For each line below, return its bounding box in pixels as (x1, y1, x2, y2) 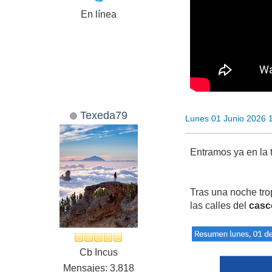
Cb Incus (79, 247, 118, 258)
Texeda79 (80, 109, 127, 122)
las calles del (190, 200, 250, 211)
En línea (80, 9, 117, 20)
